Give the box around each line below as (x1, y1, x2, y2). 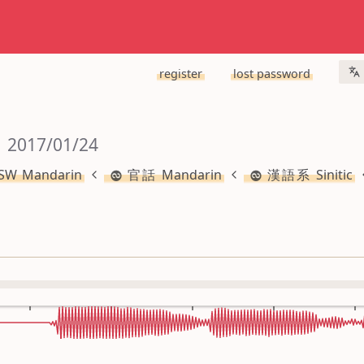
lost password (232, 65, 310, 81)
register (158, 65, 202, 81)
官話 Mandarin (126, 166, 222, 184)
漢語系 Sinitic (266, 166, 353, 184)
